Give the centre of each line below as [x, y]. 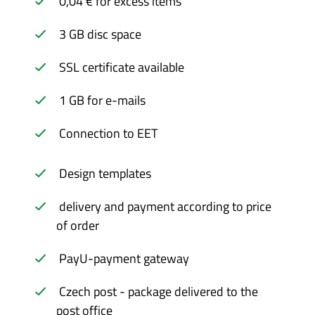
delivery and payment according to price [165, 206]
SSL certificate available [122, 67]
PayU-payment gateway [124, 258]
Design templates [105, 173]
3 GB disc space [100, 34]
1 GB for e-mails [102, 100]
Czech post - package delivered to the [159, 291]
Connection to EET [108, 133]
